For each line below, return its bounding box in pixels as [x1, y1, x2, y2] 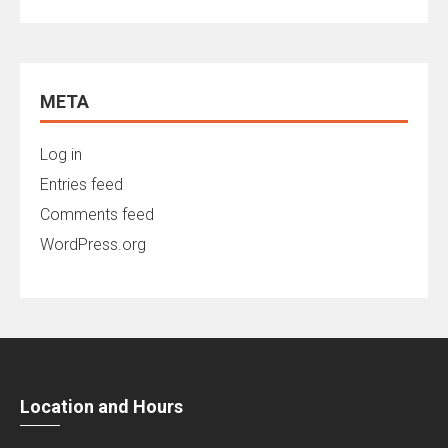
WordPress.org [40, 235, 146, 255]
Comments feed [40, 205, 154, 225]
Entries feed [40, 175, 123, 195]
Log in [40, 145, 82, 165]
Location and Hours [20, 396, 183, 418]
